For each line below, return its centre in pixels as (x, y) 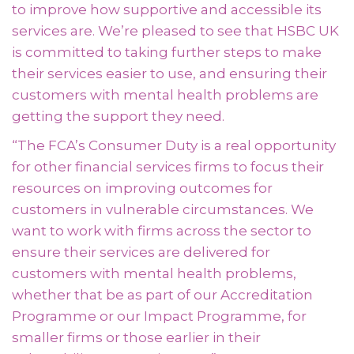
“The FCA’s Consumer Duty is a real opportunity (174, 145)
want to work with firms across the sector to (162, 231)
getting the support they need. (118, 116)
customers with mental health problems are (165, 95)
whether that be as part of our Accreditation (162, 295)
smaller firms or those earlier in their (136, 337)
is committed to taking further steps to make (167, 52)
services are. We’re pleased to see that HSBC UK (175, 31)
